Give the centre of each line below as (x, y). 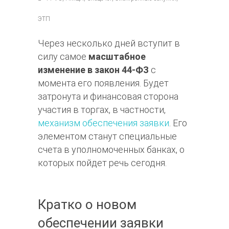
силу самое (63, 57)
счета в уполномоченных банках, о (111, 150)
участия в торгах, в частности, (102, 110)
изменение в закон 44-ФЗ (93, 70)
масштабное (117, 57)
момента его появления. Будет (103, 83)
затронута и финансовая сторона (108, 97)
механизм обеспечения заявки (104, 123)
